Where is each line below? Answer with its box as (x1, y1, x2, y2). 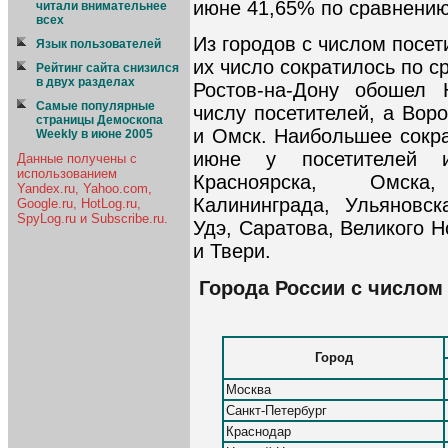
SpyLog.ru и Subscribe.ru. (17, 211, 168, 226)
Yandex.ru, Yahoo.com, (17, 181, 152, 196)
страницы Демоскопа (36, 113, 163, 127)
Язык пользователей (36, 37, 161, 51)
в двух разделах (36, 75, 135, 89)
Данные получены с (17, 151, 137, 166)
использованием (17, 166, 117, 181)
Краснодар (226, 423, 291, 439)
